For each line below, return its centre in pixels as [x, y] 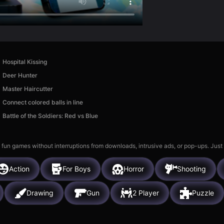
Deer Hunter [20, 75]
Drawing [40, 193]
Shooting [191, 169]
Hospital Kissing [24, 61]
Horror [134, 169]
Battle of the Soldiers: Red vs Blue [50, 115]
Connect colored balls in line [42, 102]
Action [19, 169]
